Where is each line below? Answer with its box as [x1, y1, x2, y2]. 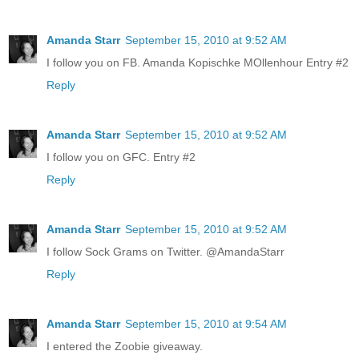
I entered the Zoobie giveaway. [46, 339, 203, 353]
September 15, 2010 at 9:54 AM [125, 317, 287, 330]
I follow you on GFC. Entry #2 [46, 150, 196, 163]
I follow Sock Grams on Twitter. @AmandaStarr [46, 244, 284, 258]
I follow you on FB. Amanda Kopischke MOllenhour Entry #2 [46, 55, 349, 69]
